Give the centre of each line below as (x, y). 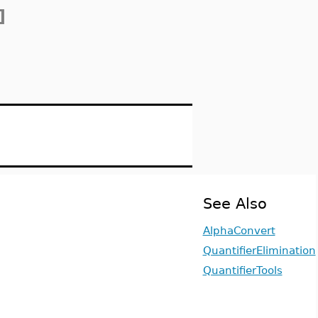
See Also (235, 203)
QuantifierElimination (259, 250)
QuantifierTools (242, 270)
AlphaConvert (239, 230)
